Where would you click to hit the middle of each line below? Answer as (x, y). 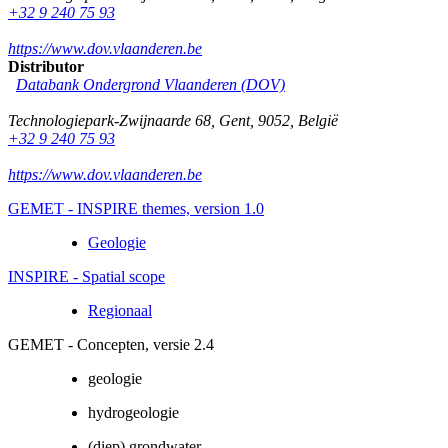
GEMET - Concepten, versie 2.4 (111, 344)
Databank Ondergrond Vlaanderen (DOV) (150, 84)
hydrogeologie (133, 412)
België (318, 120)
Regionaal (120, 310)
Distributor (46, 66)
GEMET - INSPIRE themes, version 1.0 (136, 208)
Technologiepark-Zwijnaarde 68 (109, 120)
